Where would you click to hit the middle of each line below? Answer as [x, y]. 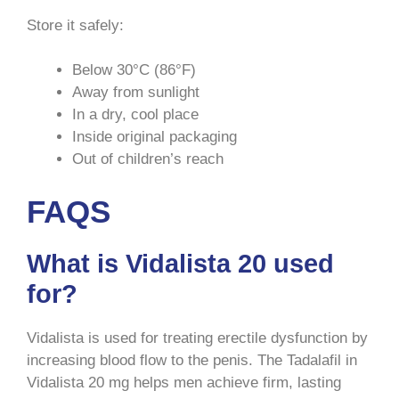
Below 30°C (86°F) [134, 70]
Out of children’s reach [148, 159]
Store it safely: [75, 25]
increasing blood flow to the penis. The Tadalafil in [192, 360]
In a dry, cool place [135, 115]
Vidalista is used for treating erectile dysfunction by [197, 338]
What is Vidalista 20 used [180, 263]
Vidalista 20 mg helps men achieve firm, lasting [184, 382]
